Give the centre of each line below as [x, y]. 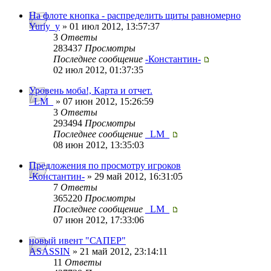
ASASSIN [50, 252]
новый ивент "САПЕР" [77, 241]
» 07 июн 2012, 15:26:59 [103, 102]
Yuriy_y [44, 27]
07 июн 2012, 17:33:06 [99, 220]
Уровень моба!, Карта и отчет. [91, 91]
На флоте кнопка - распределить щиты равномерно [135, 16]
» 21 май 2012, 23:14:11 [119, 252]
